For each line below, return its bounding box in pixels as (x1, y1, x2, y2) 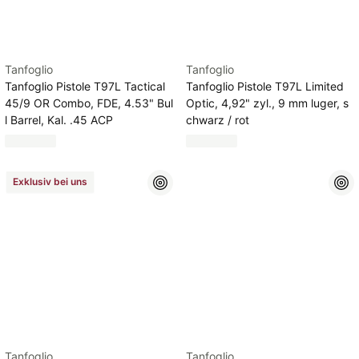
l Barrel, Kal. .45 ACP (5, 113, 113, 127)
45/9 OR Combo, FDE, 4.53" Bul (5, 96, 173, 110)
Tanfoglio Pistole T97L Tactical (5, 79, 165, 93)
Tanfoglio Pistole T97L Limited (186, 79, 344, 93)
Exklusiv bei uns (13, 175, 87, 188)
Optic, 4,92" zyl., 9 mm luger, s (186, 96, 349, 110)
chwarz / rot (186, 113, 249, 127)
